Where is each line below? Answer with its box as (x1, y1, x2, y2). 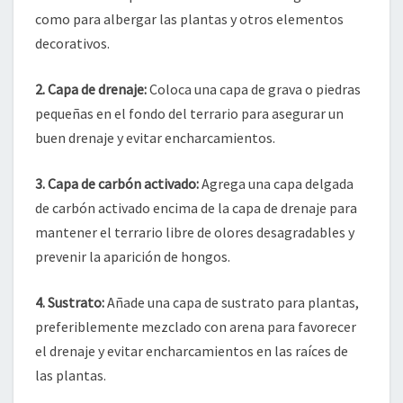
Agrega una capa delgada (199, 175, 354, 193)
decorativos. (35, 34, 110, 52)
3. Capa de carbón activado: (35, 175, 199, 193)
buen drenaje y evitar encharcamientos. (35, 129, 275, 147)
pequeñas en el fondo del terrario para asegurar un (35, 104, 344, 122)
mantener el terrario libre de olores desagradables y (35, 223, 354, 241)
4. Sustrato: (35, 293, 104, 311)
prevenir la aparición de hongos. (35, 247, 230, 265)
